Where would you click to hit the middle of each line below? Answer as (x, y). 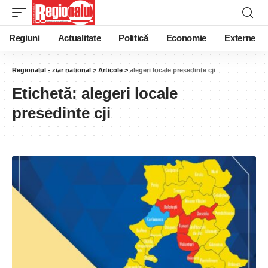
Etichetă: (47, 93)
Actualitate (79, 38)
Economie (186, 38)
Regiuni (25, 38)
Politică (133, 38)
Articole (110, 70)
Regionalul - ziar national (51, 70)
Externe (240, 38)
